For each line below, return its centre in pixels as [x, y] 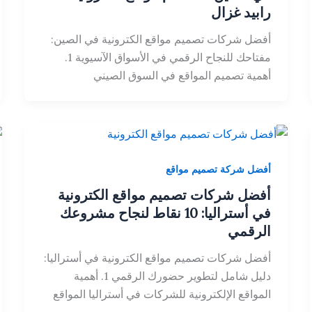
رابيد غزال [241, 12]
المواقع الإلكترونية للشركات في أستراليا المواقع [162, 294]
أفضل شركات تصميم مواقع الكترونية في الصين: [161, 39]
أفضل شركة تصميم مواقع [219, 169]
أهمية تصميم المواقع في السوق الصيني [182, 75]
